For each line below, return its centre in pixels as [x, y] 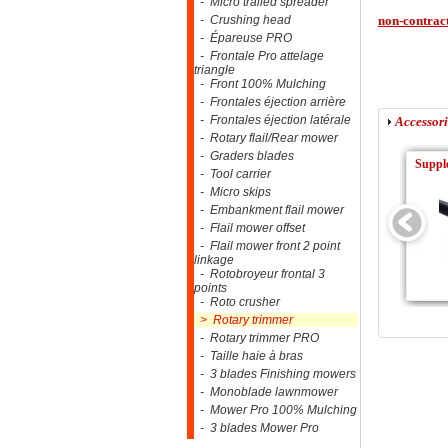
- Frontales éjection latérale [272, 120]
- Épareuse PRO [243, 38]
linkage [214, 260]
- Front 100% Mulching [260, 84]
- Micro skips [232, 192]
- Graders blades [244, 156]
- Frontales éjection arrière [270, 102]
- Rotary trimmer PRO [256, 338]
